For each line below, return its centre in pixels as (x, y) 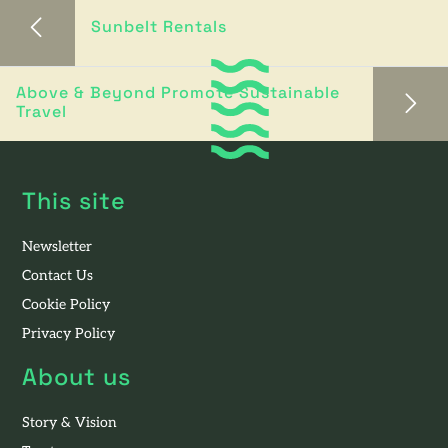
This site (74, 203)
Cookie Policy (66, 306)
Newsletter (57, 248)
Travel (41, 113)
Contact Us (57, 277)
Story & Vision (69, 424)
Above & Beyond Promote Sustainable (178, 94)
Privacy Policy (68, 335)
